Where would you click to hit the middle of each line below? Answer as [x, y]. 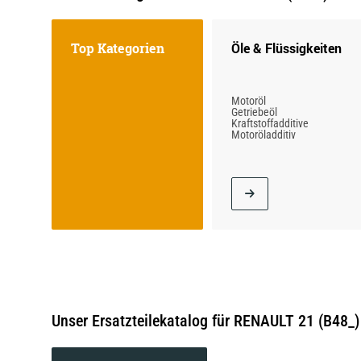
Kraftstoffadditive [270, 123]
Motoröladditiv [263, 135]
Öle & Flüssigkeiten [286, 48]
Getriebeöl [254, 112]
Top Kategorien [122, 48]
